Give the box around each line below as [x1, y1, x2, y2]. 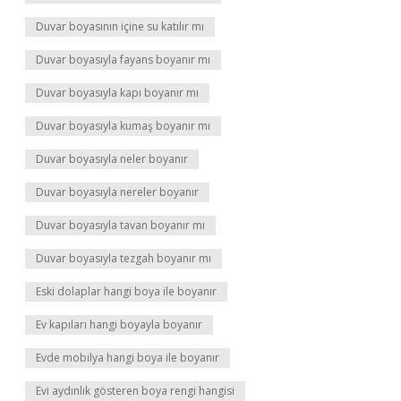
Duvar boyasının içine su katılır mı [36, 19, 204, 34]
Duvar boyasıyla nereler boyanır [36, 184, 199, 200]
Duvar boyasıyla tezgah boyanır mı [36, 251, 211, 266]
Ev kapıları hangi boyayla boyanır [36, 317, 202, 332]
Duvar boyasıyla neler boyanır [36, 151, 188, 166]
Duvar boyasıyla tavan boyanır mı [36, 218, 205, 233]
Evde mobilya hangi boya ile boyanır [36, 350, 219, 365]
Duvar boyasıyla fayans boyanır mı [36, 52, 210, 67]
